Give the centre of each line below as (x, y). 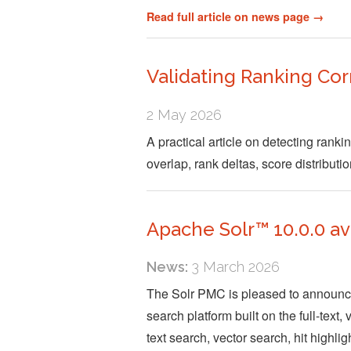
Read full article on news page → (235, 17)
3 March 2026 (234, 266)
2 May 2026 (184, 114)
